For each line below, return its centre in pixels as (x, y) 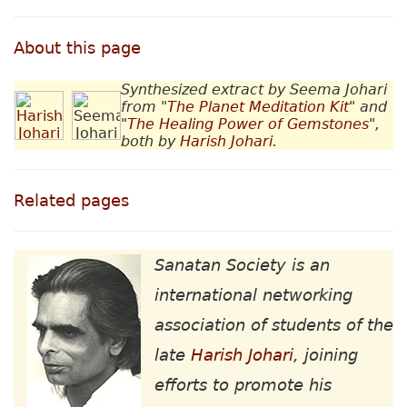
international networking (253, 295)
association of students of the (274, 325)
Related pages (71, 201)
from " (144, 107)
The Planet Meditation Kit (258, 107)
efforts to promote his (243, 385)
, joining (326, 355)
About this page (77, 48)
